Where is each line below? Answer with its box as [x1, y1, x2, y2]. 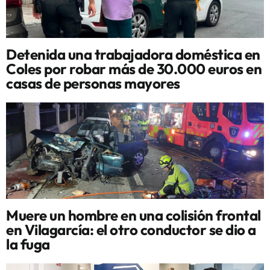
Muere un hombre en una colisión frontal [6, 206, 261, 224]
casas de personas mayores [6, 74, 180, 92]
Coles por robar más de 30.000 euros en [6, 60, 262, 78]
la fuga [6, 235, 50, 253]
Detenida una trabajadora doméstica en [6, 45, 260, 63]
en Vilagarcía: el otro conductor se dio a [6, 221, 256, 239]
